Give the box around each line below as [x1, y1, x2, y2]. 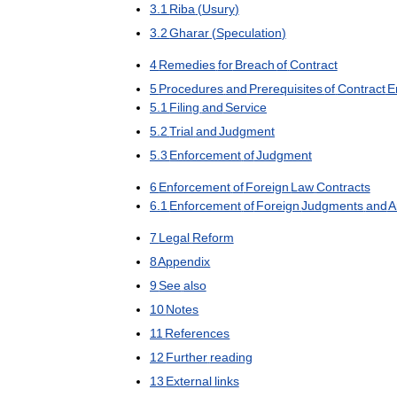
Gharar [169, 26, 210, 41]
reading [209, 350, 253, 365]
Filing [169, 100, 200, 115]
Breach [234, 58, 275, 73]
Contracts [315, 180, 370, 195]
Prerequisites [248, 82, 323, 97]
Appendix [158, 254, 211, 269]
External [166, 374, 213, 389]
